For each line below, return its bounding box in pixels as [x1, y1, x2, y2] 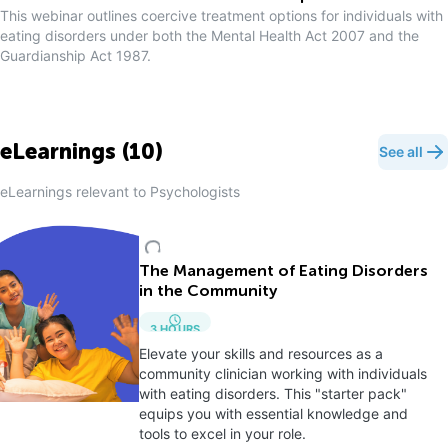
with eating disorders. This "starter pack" [138, 385, 407, 402]
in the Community [138, 284, 277, 300]
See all [379, 143, 423, 160]
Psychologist [150, 183, 233, 200]
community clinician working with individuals [138, 365, 427, 382]
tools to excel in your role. [138, 425, 306, 442]
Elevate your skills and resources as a [138, 345, 383, 362]
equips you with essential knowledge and [138, 405, 408, 422]
